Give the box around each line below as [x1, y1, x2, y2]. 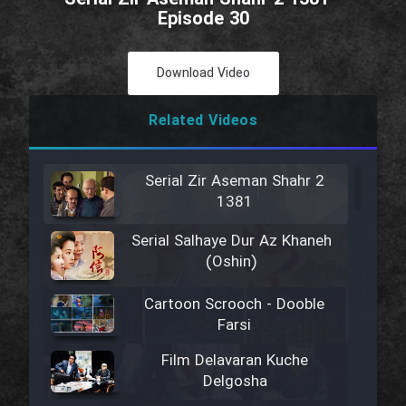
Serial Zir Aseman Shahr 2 [144, 169, 324, 194]
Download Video [156, 63, 250, 83]
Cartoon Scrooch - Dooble [144, 292, 325, 317]
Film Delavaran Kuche [161, 348, 309, 373]
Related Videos [149, 110, 257, 132]
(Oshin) [206, 250, 256, 275]
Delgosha [202, 369, 267, 394]
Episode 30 [157, 5, 249, 34]
